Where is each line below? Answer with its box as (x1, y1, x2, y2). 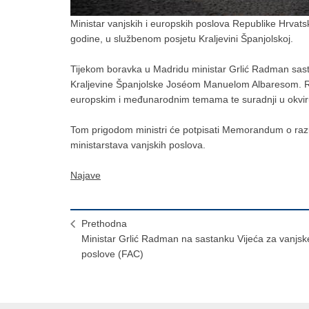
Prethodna (81, 217, 127, 229)
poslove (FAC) (81, 248, 143, 259)
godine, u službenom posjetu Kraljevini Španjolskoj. (70, 32, 293, 44)
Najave (70, 169, 101, 181)
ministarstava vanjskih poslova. (70, 139, 206, 150)
